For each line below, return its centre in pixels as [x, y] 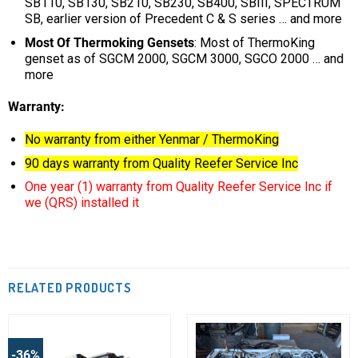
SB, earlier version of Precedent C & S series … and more [183, 19]
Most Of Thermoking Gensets [109, 42]
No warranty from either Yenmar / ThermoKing [151, 140]
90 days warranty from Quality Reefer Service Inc [161, 163]
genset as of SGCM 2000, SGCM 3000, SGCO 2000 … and [184, 58]
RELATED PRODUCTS [70, 288]
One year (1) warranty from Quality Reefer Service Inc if [178, 187]
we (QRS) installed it [82, 203]
